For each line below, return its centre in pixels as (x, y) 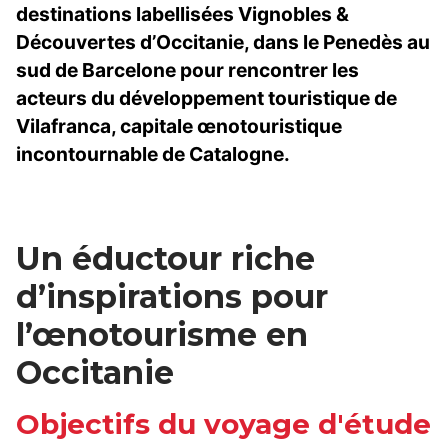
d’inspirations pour (172, 297)
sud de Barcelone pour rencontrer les (187, 70)
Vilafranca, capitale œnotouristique (179, 126)
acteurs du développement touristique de (206, 98)
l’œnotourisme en (162, 335)
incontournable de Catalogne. (153, 154)
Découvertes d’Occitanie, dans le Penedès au (223, 42)
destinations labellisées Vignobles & (182, 14)
